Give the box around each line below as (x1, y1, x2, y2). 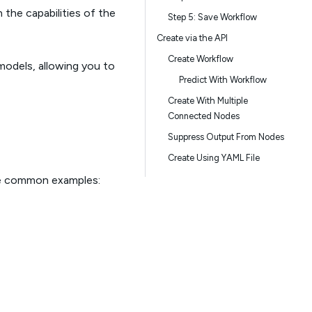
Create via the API (157, 33, 228, 43)
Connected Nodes (168, 111, 240, 121)
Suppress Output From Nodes (168, 132, 284, 142)
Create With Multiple (168, 95, 248, 106)
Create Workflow (168, 54, 233, 64)
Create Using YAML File (168, 153, 260, 163)
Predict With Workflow (179, 75, 267, 85)
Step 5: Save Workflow (168, 12, 257, 22)
